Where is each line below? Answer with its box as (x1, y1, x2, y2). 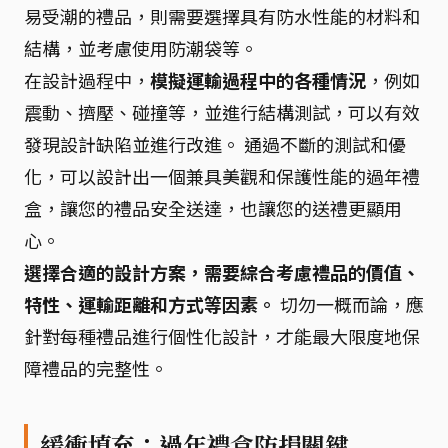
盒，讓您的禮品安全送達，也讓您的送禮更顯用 (24, 195, 402, 221)
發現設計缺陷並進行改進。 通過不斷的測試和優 (24, 131, 406, 157)
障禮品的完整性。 (24, 355, 168, 381)
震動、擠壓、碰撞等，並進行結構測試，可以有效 (24, 99, 420, 125)
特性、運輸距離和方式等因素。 (24, 291, 276, 317)
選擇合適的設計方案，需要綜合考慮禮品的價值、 (24, 259, 420, 285)
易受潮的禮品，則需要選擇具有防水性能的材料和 (24, 3, 420, 29)
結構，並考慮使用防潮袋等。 (24, 35, 258, 61)
